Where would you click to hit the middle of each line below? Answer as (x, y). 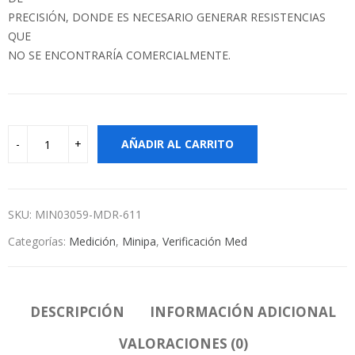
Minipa (139, 242)
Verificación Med (205, 242)
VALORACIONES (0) (183, 344)
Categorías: (38, 242)
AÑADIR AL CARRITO (177, 144)
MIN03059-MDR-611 (88, 215)
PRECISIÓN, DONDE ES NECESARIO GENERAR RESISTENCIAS (167, 17)
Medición (92, 242)
